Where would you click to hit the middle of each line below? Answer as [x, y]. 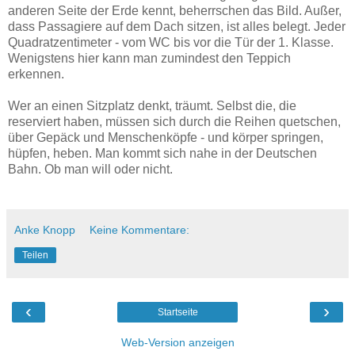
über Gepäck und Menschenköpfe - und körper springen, [166, 137]
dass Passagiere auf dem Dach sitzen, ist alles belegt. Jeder [177, 26]
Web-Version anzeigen [177, 342]
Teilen [35, 255]
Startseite [177, 312]
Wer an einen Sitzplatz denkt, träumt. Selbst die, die [152, 105]
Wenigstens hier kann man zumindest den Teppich [149, 58]
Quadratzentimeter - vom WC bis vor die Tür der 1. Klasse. [171, 42]
